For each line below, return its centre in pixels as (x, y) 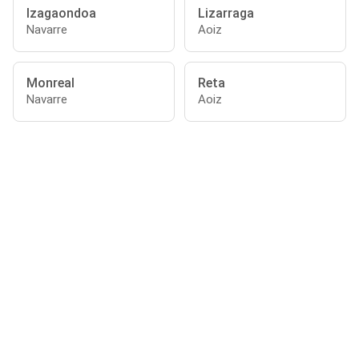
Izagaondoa (61, 13)
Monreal (50, 83)
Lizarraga (226, 13)
